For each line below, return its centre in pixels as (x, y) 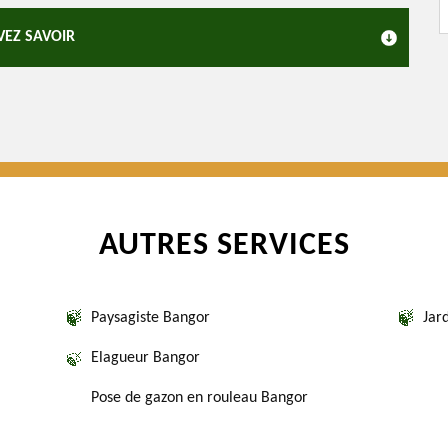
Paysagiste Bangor (150, 318)
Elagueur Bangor (145, 358)
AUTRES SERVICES (224, 246)
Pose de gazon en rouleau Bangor (199, 398)
